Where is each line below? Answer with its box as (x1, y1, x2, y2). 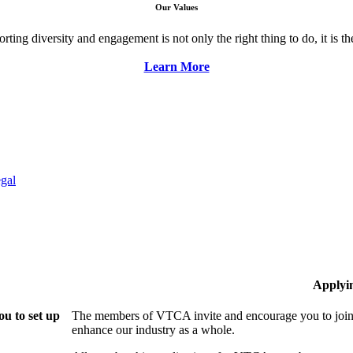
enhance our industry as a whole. (72, 322, 236, 336)
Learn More (143, 60, 210, 74)
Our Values (155, 2, 198, 13)
